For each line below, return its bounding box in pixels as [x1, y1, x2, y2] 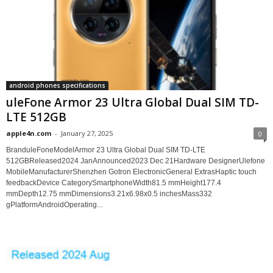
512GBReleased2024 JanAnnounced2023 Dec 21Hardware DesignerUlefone [6, 157, 265, 166]
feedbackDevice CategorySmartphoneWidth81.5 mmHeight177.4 [6, 179, 221, 188]
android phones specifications [9, 81, 105, 90]
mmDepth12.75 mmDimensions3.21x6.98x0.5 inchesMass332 [6, 190, 212, 199]
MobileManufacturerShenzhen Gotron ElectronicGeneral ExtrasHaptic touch [6, 168, 257, 177]
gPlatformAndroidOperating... [6, 200, 102, 210]
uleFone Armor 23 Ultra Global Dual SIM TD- [6, 94, 259, 111]
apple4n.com [6, 129, 51, 138]
